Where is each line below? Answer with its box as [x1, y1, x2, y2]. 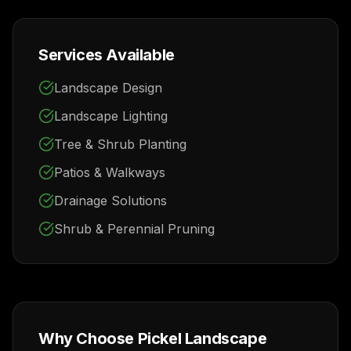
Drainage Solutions [54, 192, 167, 208]
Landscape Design [54, 79, 162, 96]
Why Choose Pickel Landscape [38, 328, 267, 348]
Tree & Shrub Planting [54, 136, 186, 152]
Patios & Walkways [54, 164, 165, 180]
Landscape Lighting [54, 107, 168, 124]
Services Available [38, 45, 175, 64]
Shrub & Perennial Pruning [54, 220, 215, 237]
